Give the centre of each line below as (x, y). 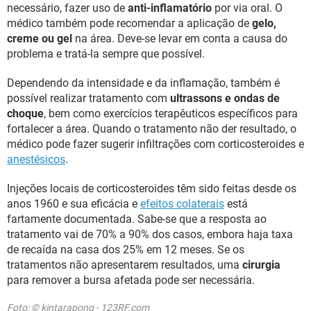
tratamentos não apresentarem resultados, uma (125, 264)
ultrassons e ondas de (225, 98)
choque (25, 113)
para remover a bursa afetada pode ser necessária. (131, 280)
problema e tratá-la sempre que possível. (106, 53)
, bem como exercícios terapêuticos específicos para (171, 113)
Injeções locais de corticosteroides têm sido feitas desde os (152, 188)
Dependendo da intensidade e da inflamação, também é (143, 83)
